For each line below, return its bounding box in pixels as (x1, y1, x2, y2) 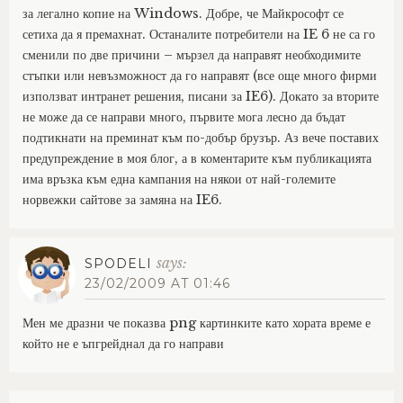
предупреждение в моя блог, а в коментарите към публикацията (22, 150, 372, 167)
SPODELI (85, 255, 152, 273)
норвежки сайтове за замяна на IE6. (22, 192, 222, 209)
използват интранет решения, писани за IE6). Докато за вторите (22, 88, 379, 105)
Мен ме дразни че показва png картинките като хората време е (22, 315, 371, 332)
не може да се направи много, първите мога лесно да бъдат (22, 109, 345, 126)
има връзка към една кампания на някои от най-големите (22, 171, 336, 188)
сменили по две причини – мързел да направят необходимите (22, 47, 361, 64)
